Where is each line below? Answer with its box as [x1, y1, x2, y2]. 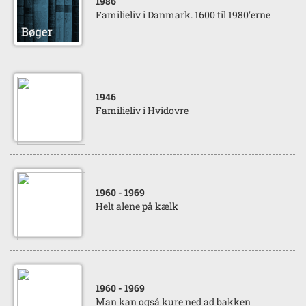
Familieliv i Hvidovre [96, 104, 189, 117]
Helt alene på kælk [96, 199, 178, 212]
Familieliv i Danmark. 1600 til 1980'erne [96, 8, 270, 21]
